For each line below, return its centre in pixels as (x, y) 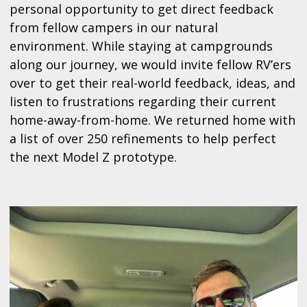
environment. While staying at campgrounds (141, 46)
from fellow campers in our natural (114, 28)
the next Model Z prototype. (93, 157)
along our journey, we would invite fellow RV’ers (150, 65)
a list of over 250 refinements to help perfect (143, 139)
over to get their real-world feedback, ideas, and (152, 83)
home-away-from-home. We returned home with (152, 120)
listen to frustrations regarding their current (143, 102)
